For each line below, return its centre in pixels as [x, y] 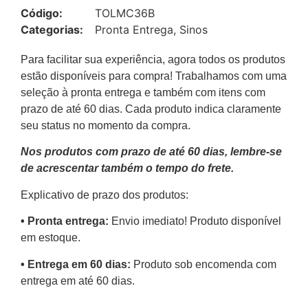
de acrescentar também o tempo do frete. [127, 168]
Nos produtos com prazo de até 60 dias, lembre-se [151, 152]
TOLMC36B [125, 13]
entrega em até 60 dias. [78, 280]
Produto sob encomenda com [205, 264]
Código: [42, 13]
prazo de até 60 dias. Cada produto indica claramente [151, 109]
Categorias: [52, 30]
